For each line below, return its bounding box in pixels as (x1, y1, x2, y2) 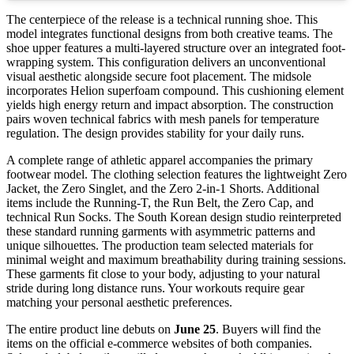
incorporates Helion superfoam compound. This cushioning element (6, 83, 344, 97)
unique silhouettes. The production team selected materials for (6, 238, 313, 252)
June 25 (174, 322, 216, 336)
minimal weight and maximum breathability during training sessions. (6, 252, 346, 266)
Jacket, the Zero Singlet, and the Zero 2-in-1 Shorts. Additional (6, 181, 319, 195)
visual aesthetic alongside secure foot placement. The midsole (6, 69, 311, 83)
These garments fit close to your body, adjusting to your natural (6, 266, 320, 281)
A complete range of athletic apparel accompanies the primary (6, 153, 313, 167)
